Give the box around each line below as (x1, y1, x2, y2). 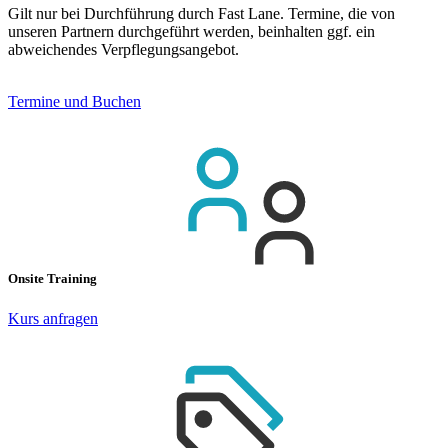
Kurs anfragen (8, 309, 98, 327)
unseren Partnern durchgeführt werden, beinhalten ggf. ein (8, 23, 375, 41)
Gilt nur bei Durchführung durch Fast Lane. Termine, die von (8, 5, 395, 23)
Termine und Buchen (8, 93, 141, 111)
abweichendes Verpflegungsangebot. (8, 41, 239, 59)
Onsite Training (8, 271, 100, 287)
